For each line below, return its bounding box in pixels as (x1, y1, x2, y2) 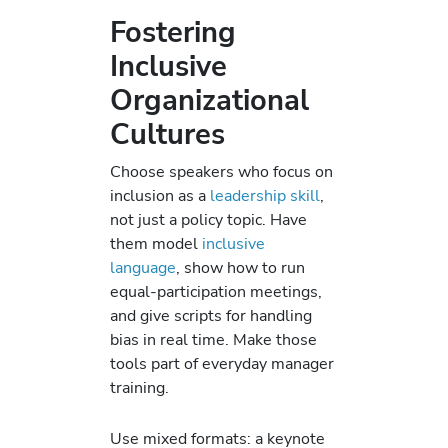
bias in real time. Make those (110, 328, 317, 352)
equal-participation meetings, (110, 280, 322, 304)
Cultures (110, 115, 225, 155)
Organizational (110, 81, 309, 121)
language (110, 256, 176, 280)
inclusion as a (110, 184, 206, 208)
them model (110, 232, 198, 256)
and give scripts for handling (110, 304, 312, 328)
